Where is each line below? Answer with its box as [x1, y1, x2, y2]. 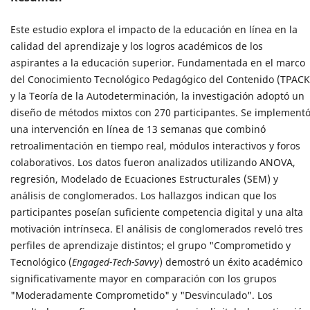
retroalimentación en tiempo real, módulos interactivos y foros [10, 138, 300, 152]
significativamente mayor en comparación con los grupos [10, 271, 277, 285]
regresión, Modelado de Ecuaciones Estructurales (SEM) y [10, 172, 278, 185]
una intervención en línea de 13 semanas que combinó [10, 122, 266, 136]
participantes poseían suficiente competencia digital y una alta [10, 205, 303, 219]
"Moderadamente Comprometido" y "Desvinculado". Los [10, 288, 273, 302]
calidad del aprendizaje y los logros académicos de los [10, 39, 263, 53]
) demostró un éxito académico [159, 255, 302, 268]
